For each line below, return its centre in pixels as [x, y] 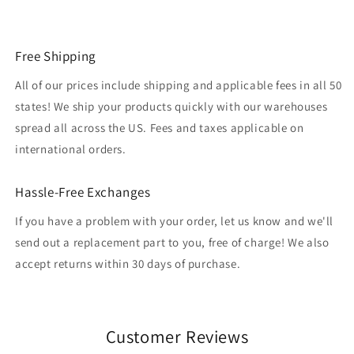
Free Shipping [56, 56]
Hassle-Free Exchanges [83, 192]
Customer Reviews [177, 336]
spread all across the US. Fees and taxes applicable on [160, 128]
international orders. [71, 149]
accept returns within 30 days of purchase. [128, 264]
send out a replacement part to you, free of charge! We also [172, 242]
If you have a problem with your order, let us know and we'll [175, 221]
